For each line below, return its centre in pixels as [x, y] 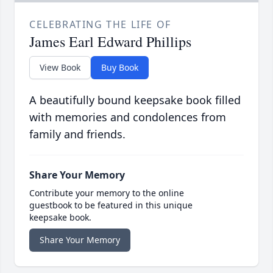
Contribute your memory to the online [107, 193]
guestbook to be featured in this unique [111, 205]
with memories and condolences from [128, 117]
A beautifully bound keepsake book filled [135, 100]
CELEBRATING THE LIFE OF [100, 25]
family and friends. [77, 134]
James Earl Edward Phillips [110, 42]
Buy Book [120, 68]
